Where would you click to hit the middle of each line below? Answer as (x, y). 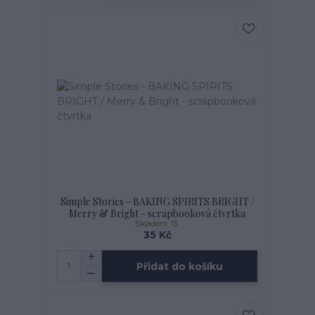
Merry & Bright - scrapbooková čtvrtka (157, 213)
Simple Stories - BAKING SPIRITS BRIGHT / (157, 201)
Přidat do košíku (180, 266)
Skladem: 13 (157, 224)
